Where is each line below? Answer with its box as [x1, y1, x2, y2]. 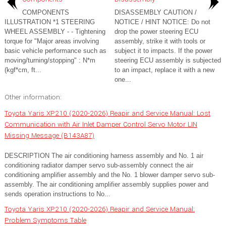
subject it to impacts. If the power [115, 47, 212, 54]
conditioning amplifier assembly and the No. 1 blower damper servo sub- [5, 171, 215, 179]
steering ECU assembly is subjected [115, 56, 221, 64]
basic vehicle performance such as [5, 47, 106, 54]
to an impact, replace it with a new [115, 66, 214, 74]
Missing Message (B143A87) [5, 131, 94, 140]
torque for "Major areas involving [5, 37, 99, 45]
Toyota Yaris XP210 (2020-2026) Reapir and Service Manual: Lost [5, 108, 210, 118]
